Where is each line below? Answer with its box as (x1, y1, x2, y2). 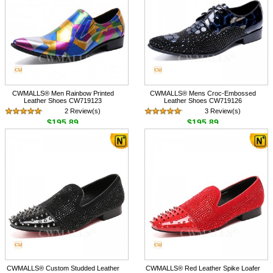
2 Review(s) (65, 107, 101, 115)
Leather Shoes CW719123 (24, 97, 102, 105)
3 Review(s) (204, 107, 241, 115)
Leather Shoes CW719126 (163, 97, 242, 105)
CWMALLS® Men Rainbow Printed (12, 90, 114, 97)
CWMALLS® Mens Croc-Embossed (149, 90, 256, 97)
